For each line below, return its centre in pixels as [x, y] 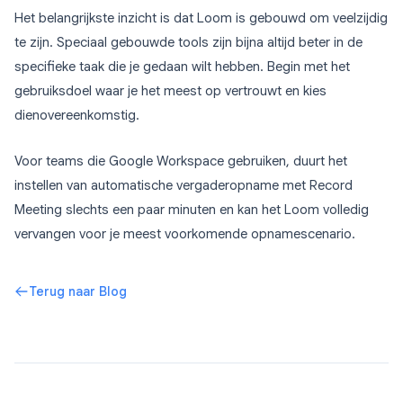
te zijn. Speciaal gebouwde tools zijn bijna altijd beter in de [188, 42]
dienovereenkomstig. [77, 115]
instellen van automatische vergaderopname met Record [184, 185]
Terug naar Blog [78, 291]
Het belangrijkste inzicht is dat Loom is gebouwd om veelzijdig [201, 18]
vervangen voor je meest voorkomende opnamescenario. [185, 234]
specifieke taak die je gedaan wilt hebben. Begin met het [182, 67]
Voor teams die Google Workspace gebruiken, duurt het [181, 161]
